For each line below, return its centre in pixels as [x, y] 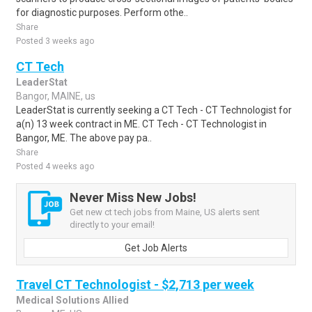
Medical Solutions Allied [72, 300]
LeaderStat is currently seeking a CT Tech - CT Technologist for [154, 110]
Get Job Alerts [156, 248]
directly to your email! [112, 225]
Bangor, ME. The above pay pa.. [84, 138]
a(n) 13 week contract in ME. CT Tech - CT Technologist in [141, 124]
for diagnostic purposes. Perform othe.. [102, 13]
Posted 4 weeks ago [55, 166]
